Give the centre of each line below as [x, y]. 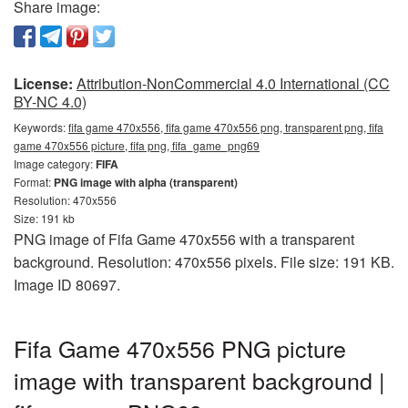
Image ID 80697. [67, 284]
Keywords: [41, 127]
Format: [34, 181]
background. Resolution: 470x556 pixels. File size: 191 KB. [204, 261]
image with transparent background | [199, 379]
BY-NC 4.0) [50, 101]
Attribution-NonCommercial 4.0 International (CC [233, 83]
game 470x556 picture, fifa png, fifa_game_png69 [137, 145]
